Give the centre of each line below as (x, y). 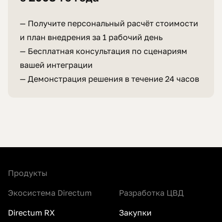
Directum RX (31, 213)
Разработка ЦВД (151, 193)
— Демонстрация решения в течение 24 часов (110, 79)
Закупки (135, 213)
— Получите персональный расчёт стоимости (109, 24)
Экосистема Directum (50, 193)
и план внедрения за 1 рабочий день (91, 37)
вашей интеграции (56, 65)
